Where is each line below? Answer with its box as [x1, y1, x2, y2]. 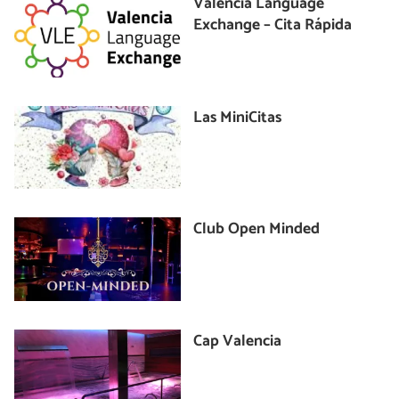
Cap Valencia [193, 328, 282, 354]
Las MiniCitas [193, 104, 282, 131]
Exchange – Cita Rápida [193, 12, 353, 38]
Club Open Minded [193, 216, 321, 243]
